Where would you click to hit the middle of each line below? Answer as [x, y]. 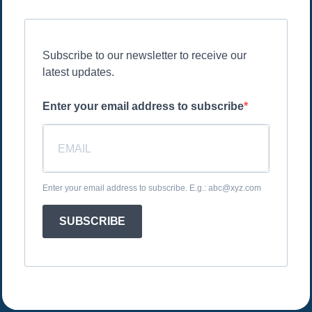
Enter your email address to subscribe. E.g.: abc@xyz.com [152, 188]
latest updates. [78, 72]
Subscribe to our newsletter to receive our [145, 56]
